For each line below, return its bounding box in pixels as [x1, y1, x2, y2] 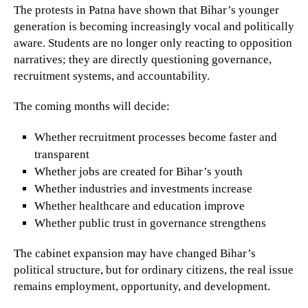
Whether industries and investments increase [34, 182, 252, 196]
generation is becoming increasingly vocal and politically [14, 20, 294, 34]
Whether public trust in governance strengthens [34, 217, 266, 230]
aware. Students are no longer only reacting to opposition [14, 36, 292, 50]
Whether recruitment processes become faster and [34, 131, 277, 144]
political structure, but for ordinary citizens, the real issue [14, 263, 294, 277]
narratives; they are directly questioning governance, [14, 53, 272, 67]
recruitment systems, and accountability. [14, 69, 210, 83]
